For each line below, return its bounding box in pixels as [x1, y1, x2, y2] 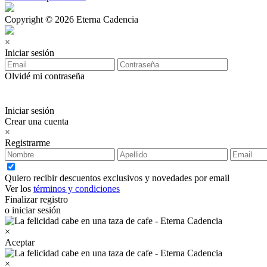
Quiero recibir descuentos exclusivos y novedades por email [5, 172, 229, 183]
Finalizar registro [5, 194, 68, 204]
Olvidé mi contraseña [5, 70, 85, 81]
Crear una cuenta [5, 116, 69, 126]
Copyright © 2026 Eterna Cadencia [5, 14, 138, 24]
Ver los [5, 183, 33, 194]
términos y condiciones [33, 183, 120, 194]
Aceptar [5, 237, 35, 247]
